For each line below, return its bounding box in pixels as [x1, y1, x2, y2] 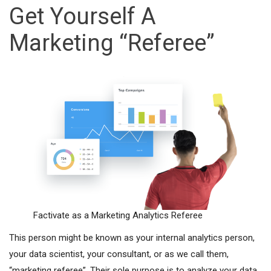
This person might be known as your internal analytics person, [9, 232, 255, 243]
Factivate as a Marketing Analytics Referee [33, 209, 203, 221]
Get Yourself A [9, 2, 156, 30]
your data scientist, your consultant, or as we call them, [9, 248, 229, 260]
